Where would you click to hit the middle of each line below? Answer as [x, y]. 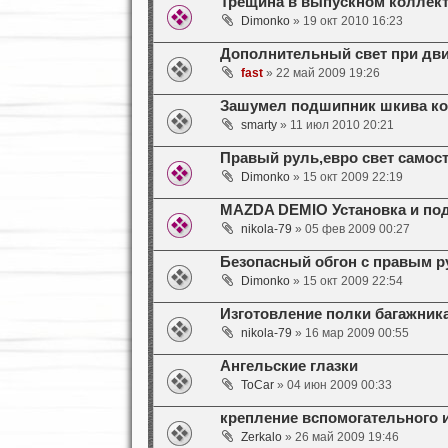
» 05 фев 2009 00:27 [350, 229]
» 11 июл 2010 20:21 [335, 125]
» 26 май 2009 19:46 [340, 437]
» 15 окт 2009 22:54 [346, 281]
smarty [258, 125]
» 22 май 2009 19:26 [321, 73]
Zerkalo [261, 437]
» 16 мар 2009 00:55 [350, 333]
